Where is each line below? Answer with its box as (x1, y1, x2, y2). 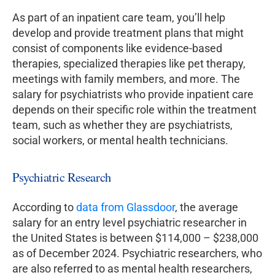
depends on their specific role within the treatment (12, 103, 257, 117)
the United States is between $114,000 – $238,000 (12, 231, 258, 245)
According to (12, 201, 76, 214)
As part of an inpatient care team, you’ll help (12, 11, 225, 25)
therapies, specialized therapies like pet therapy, (12, 57, 246, 71)
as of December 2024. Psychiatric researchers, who (12, 247, 262, 260)
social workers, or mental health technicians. (12, 134, 228, 147)
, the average (175, 201, 238, 214)
